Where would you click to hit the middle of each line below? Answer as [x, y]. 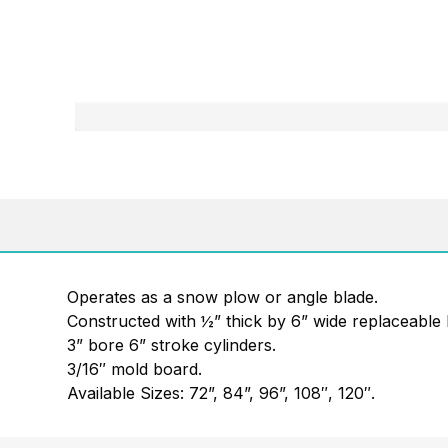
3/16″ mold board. [135, 368]
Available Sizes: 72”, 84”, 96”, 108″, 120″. [221, 392]
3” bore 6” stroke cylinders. [172, 344]
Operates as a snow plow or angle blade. [223, 296]
